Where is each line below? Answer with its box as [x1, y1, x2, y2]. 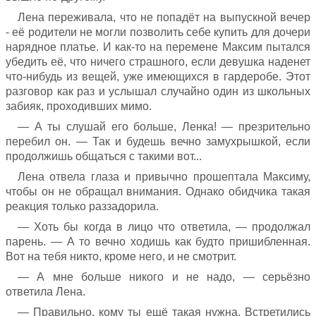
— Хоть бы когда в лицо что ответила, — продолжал [18, 220, 310, 233]
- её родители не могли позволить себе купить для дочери [6, 25, 310, 38]
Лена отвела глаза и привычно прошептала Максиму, [18, 170, 310, 183]
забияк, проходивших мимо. [6, 99, 152, 112]
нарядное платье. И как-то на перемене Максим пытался [6, 40, 310, 53]
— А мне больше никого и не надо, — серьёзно [18, 270, 310, 283]
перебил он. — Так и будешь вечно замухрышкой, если [6, 135, 310, 147]
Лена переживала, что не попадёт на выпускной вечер [18, 11, 310, 23]
